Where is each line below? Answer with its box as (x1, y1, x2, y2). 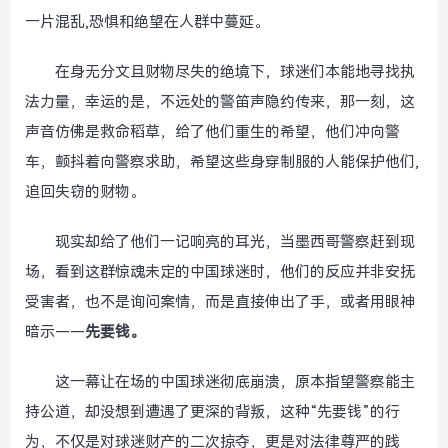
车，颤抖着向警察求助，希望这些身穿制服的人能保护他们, (25, 153, 419, 171)
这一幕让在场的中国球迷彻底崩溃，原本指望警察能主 (55, 373, 415, 391)
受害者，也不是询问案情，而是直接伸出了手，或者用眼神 (25, 293, 415, 311)
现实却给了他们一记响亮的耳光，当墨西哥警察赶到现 (55, 233, 415, 251)
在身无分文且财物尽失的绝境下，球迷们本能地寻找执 (55, 63, 415, 81)
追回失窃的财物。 (25, 183, 145, 201)
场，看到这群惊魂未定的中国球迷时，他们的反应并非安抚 (25, 263, 415, 281)
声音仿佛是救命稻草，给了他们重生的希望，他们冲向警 (25, 123, 400, 141)
